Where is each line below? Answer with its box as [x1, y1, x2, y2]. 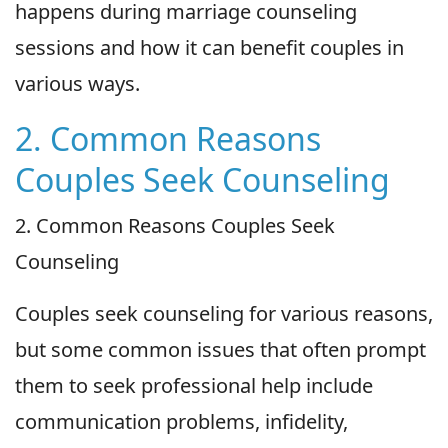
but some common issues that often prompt [15, 336, 426, 364]
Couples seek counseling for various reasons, [15, 300, 433, 328]
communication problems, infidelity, [15, 408, 348, 436]
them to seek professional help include [15, 372, 373, 400]
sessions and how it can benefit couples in [15, 34, 404, 62]
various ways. [15, 70, 140, 98]
